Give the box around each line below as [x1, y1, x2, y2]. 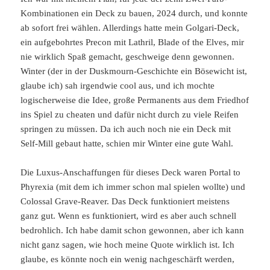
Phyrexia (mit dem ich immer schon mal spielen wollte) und [20, 181, 246, 192]
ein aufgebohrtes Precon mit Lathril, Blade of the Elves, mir [20, 37, 245, 47]
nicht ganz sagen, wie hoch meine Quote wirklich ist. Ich [20, 239, 235, 250]
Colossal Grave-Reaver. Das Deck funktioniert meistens [20, 196, 230, 206]
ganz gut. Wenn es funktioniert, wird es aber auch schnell [20, 210, 237, 221]
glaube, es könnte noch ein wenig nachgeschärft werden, [20, 254, 235, 264]
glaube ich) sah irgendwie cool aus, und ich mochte [20, 80, 215, 90]
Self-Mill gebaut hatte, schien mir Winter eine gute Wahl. [20, 138, 236, 148]
